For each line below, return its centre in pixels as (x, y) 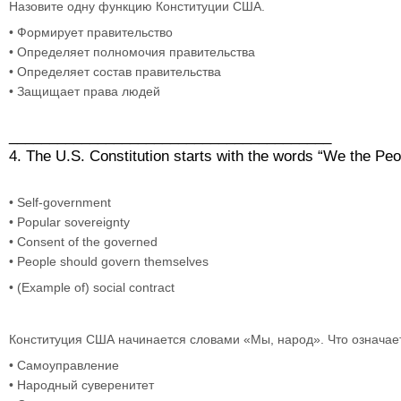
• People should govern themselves (109, 261)
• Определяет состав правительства (115, 71)
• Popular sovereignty (69, 222)
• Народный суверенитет (81, 384)
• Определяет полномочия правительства (132, 51)
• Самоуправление (64, 365)
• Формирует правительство (91, 32)
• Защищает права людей (85, 91)
